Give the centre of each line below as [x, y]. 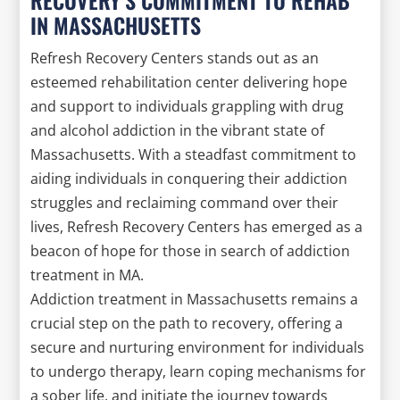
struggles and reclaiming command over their [185, 202]
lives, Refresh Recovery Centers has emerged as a [197, 226]
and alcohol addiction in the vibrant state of [178, 130]
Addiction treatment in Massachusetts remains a [195, 299]
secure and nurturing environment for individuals [198, 347]
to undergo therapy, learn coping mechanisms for [199, 371]
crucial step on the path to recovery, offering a [187, 323]
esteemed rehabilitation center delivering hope [189, 82]
